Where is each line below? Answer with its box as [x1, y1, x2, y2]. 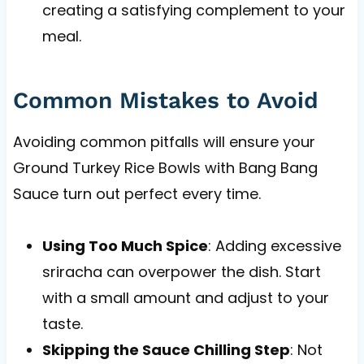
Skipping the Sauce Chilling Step [41, 339, 290, 360]
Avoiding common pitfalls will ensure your [12, 131, 315, 152]
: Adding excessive [207, 235, 341, 256]
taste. [41, 313, 83, 334]
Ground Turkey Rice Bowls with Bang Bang [12, 157, 318, 178]
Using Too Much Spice [41, 235, 208, 256]
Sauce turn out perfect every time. [12, 183, 261, 204]
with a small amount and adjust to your [41, 287, 329, 308]
